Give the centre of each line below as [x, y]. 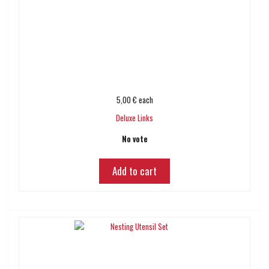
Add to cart [134, 171]
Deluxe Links [134, 118]
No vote [134, 139]
